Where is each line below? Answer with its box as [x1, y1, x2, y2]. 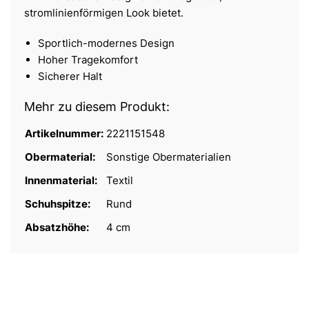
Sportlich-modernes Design [38, 37, 175, 50]
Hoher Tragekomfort [38, 53, 138, 67]
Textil [106, 174, 133, 188]
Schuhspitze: [25, 197, 92, 211]
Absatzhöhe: [25, 221, 91, 235]
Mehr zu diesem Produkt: [24, 99, 170, 114]
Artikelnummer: [25, 127, 106, 141]
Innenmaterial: [25, 174, 99, 188]
